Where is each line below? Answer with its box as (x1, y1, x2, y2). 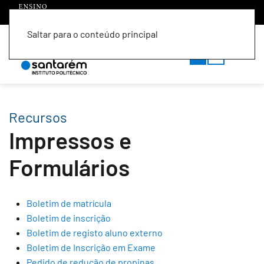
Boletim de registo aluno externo (27, 227, 163, 238)
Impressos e (9, 126, 131, 154)
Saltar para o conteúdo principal (27, 28, 158, 39)
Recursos (9, 108, 67, 126)
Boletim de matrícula (27, 197, 111, 209)
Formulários (9, 153, 130, 181)
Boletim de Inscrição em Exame (27, 242, 156, 253)
